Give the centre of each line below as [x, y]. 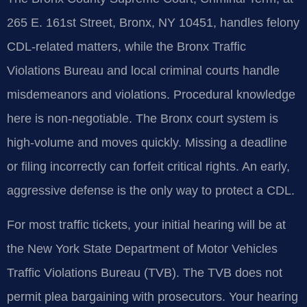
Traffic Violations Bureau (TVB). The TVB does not [145, 272]
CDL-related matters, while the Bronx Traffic [126, 47]
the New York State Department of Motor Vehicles [142, 248]
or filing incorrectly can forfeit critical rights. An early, [148, 167]
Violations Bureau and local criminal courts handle [143, 71]
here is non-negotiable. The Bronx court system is [143, 119]
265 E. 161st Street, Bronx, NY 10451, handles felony [153, 23]
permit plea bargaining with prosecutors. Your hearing [152, 296]
